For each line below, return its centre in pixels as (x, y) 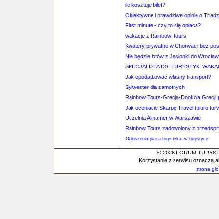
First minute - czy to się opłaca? (163, 25)
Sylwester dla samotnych (155, 87)
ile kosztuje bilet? (145, 5)
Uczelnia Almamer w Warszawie (163, 118)
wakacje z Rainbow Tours (156, 36)
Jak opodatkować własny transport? (168, 77)
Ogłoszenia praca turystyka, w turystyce (167, 139)
